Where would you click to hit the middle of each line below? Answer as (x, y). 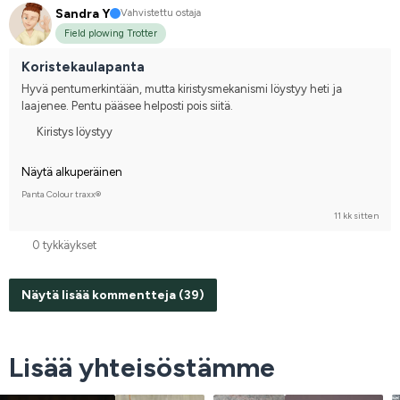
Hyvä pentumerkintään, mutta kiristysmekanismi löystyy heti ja (182, 88)
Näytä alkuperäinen (72, 171)
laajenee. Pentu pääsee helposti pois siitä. (127, 105)
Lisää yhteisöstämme (142, 368)
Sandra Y (83, 13)
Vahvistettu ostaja (161, 13)
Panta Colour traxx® (61, 194)
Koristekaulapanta (83, 67)
